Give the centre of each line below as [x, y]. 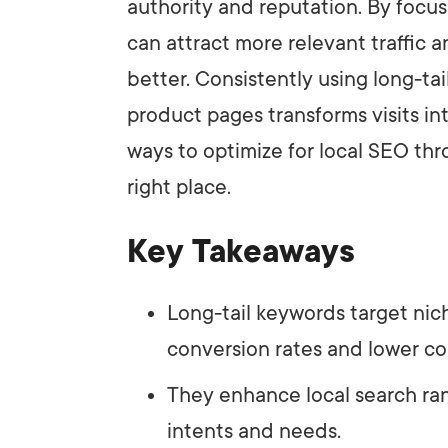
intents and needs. [254, 430]
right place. [179, 186]
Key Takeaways [241, 251]
